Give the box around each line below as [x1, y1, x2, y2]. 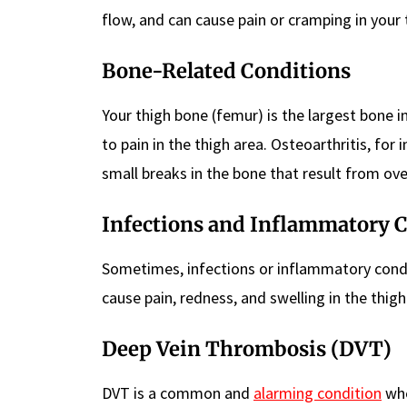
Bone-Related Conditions [102, 58, 351, 84]
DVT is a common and [102, 382, 253, 404]
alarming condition [253, 382, 382, 404]
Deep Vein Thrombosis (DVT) [102, 336, 392, 362]
